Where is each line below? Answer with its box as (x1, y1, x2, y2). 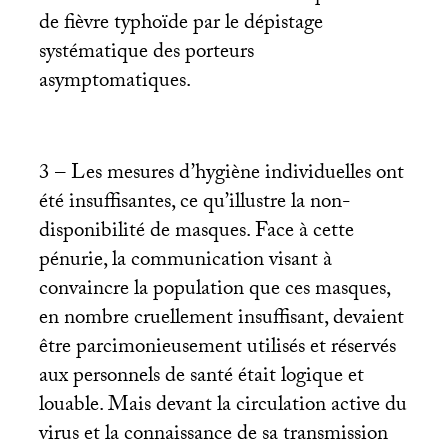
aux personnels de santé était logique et (38, 359, 364, 396)
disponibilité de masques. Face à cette (38, 214, 354, 251)
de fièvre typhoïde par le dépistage (38, 6, 323, 43)
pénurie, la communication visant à (38, 243, 332, 280)
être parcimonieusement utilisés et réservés (38, 330, 396, 367)
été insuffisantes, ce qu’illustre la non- (38, 185, 350, 222)
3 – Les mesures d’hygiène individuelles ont (38, 156, 404, 193)
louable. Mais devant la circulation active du (38, 388, 407, 425)
